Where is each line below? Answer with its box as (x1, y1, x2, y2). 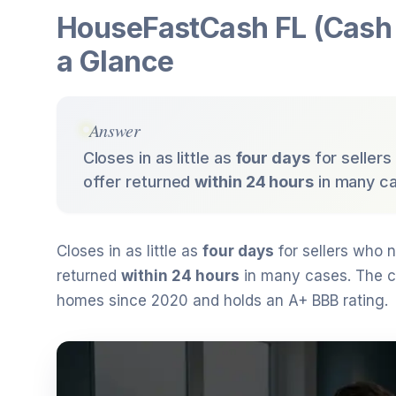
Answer (88, 118, 141, 141)
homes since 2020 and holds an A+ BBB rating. (57, 292, 388, 310)
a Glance (57, 43, 174, 79)
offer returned (82, 171, 195, 191)
